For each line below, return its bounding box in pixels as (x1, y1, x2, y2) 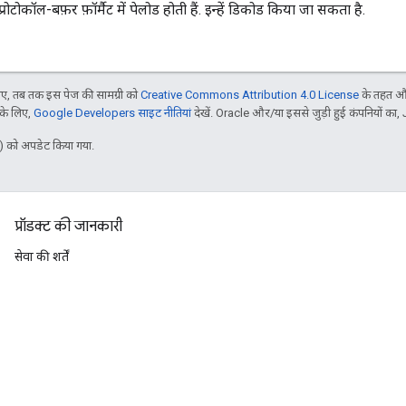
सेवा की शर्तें (14, 249, 69, 264)
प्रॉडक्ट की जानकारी (14, 217, 122, 236)
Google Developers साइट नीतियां (34, 105, 191, 120)
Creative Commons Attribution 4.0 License (140, 87, 359, 101)
